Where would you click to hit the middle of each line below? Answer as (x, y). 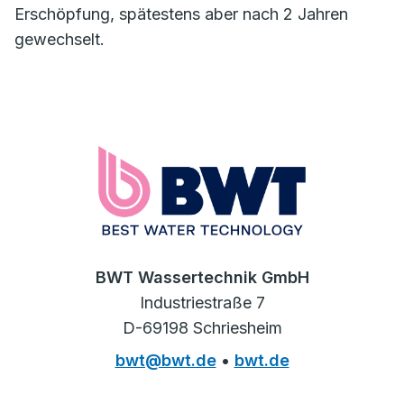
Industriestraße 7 (202, 302)
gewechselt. (60, 39)
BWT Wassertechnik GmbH (202, 277)
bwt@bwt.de (165, 360)
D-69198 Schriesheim (202, 327)
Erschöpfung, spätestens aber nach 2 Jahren (181, 14)
